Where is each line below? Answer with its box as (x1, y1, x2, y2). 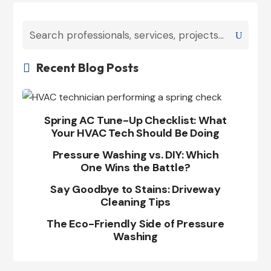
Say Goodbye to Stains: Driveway (50, 182, 221, 197)
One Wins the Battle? (80, 160, 191, 175)
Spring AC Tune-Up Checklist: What (44, 113, 227, 128)
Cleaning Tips (100, 195, 171, 209)
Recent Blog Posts (36, 60, 139, 75)
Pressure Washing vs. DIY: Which (52, 148, 219, 162)
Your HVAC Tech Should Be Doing (51, 126, 220, 140)
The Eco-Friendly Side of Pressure (47, 217, 224, 231)
